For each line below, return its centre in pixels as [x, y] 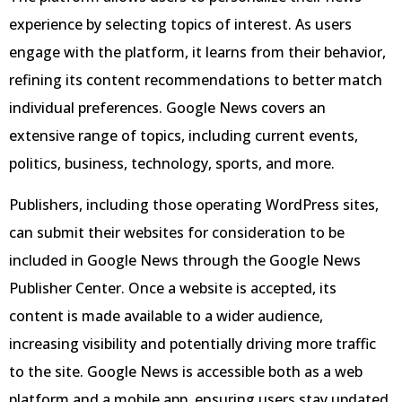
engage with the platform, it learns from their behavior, [197, 52]
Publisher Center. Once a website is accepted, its [173, 288]
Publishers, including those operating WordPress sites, [194, 204]
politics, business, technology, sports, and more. [172, 164]
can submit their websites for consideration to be [177, 232]
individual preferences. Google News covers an [167, 108]
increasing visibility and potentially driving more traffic [192, 343]
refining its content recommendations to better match [196, 80]
